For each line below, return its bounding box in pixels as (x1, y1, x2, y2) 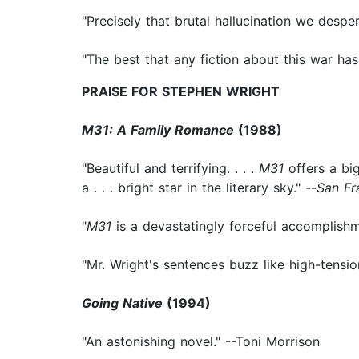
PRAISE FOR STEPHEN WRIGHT (82, 83, 280, 100)
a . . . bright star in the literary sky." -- (82, 179, 317, 196)
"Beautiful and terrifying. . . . (82, 160, 259, 177)
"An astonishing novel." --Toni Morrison (82, 333, 320, 350)
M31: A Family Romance (82, 122, 234, 139)
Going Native (82, 295, 163, 312)
